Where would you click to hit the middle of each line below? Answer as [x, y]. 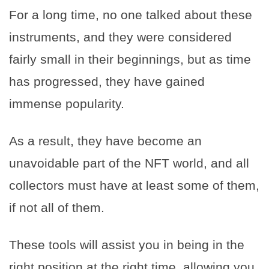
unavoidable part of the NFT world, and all [129, 163]
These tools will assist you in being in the [127, 244]
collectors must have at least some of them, [134, 185]
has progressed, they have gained [107, 81]
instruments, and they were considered [120, 37]
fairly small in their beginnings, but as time [130, 59]
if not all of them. [57, 207]
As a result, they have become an [105, 141]
